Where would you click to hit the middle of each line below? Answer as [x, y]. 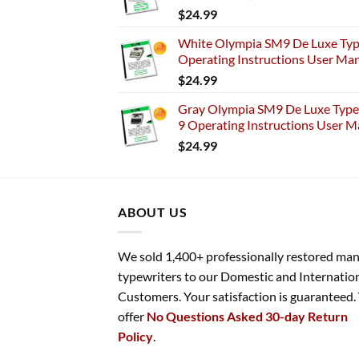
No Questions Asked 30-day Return [247, 316]
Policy [135, 336]
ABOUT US [153, 212]
